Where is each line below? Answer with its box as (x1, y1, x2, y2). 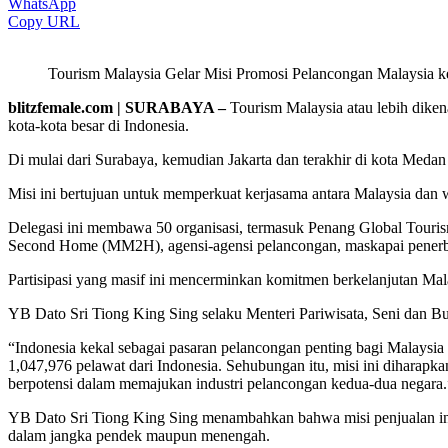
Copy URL (8, 12, 80, 30)
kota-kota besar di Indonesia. (8, 116, 189, 134)
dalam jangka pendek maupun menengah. (8, 426, 270, 444)
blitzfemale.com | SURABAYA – (8, 98, 230, 116)
